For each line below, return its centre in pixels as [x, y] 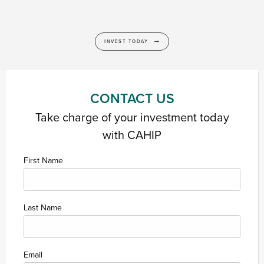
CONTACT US [132, 99]
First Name [43, 161]
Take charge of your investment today [132, 118]
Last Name [43, 208]
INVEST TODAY [129, 42]
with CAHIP [132, 135]
